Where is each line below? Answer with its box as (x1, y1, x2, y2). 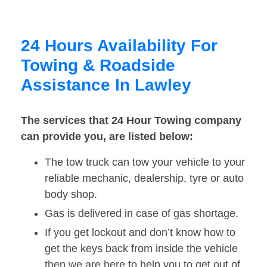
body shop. (45, 188, 97, 201)
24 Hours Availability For (21, 36, 218, 55)
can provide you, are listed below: (21, 131, 193, 143)
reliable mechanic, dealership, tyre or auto (45, 172, 244, 185)
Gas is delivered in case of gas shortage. (45, 207, 238, 220)
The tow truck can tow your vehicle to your (45, 156, 245, 169)
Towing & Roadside (21, 56, 175, 75)
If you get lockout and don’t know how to (45, 226, 235, 239)
